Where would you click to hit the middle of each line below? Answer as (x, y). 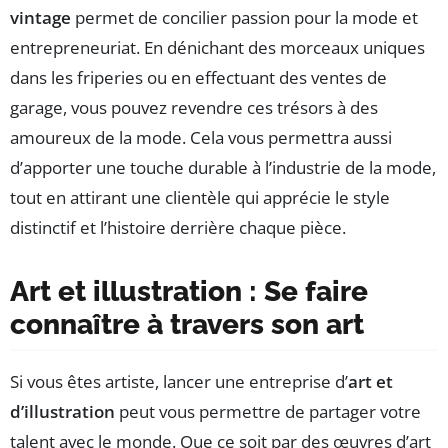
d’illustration (62, 411)
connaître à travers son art (187, 324)
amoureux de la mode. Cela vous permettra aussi (201, 137)
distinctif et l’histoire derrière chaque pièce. (178, 227)
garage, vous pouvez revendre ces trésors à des (194, 107)
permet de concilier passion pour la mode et (244, 17)
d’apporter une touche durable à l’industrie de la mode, (223, 167)
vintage (40, 17)
